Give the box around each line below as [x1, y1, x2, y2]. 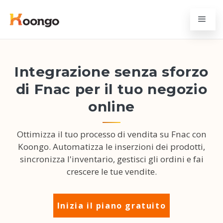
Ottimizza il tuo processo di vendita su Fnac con [16, 128, 207, 140]
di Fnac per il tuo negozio [15, 81, 208, 98]
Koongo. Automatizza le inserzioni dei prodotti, [18, 141, 205, 152]
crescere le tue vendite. [66, 166, 157, 177]
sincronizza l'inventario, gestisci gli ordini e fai [19, 153, 204, 165]
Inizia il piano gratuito [57, 200, 166, 211]
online [88, 98, 135, 115]
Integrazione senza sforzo [14, 63, 209, 80]
